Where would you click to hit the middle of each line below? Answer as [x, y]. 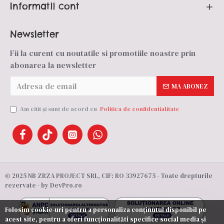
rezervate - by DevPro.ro [43, 185]
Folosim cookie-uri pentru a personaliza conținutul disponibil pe [106, 210]
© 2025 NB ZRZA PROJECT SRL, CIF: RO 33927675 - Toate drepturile [109, 176]
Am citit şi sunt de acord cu [59, 109]
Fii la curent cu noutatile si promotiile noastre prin [103, 53]
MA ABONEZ [190, 86]
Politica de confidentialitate [139, 109]
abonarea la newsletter [53, 65]
